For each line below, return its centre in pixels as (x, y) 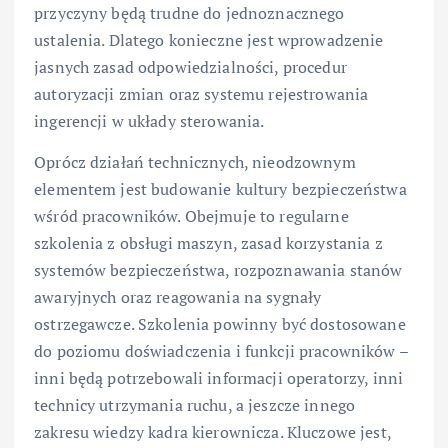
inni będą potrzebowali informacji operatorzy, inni (219, 378)
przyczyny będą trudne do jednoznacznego (189, 13)
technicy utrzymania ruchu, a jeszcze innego (195, 405)
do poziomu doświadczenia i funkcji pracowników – (221, 351)
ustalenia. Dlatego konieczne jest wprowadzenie (209, 40)
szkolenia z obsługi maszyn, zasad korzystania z (208, 243)
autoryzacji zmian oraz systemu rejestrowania (201, 94)
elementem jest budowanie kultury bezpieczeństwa (220, 189)
